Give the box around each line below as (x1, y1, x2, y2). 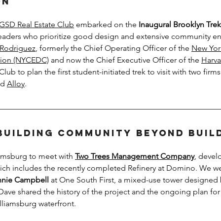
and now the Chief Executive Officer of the (49, 55, 201, 65)
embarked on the (74, 20, 139, 29)
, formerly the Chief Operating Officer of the (36, 43, 191, 53)
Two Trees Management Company (75, 151, 194, 161)
